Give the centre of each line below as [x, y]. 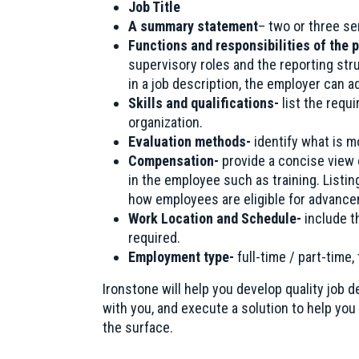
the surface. [138, 327]
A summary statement [193, 26]
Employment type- [181, 257]
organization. [165, 122]
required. [154, 238]
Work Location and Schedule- [216, 218]
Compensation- [175, 161]
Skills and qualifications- [205, 103]
